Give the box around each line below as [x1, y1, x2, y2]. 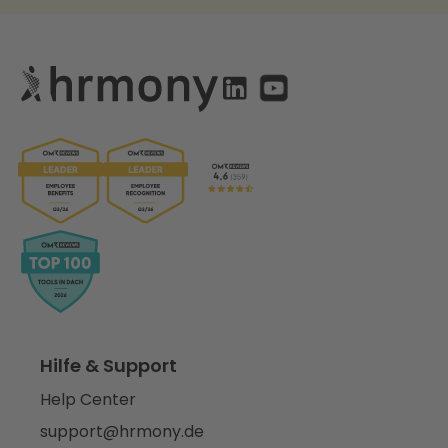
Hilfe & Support [40, 353, 177, 379]
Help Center [40, 388, 136, 412]
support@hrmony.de [40, 420, 204, 444]
